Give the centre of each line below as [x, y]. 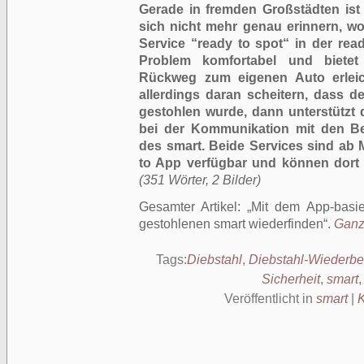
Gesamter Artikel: [193, 207]
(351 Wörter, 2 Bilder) [200, 180]
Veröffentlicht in [270, 299]
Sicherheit [291, 279]
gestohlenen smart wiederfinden [231, 224]
